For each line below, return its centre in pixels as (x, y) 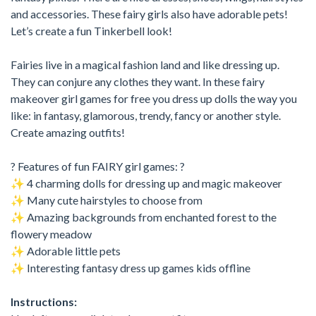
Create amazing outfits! (68, 132)
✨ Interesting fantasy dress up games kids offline (130, 267)
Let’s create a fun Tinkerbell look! (91, 30)
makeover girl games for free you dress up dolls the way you (154, 98)
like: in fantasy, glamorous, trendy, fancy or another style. (146, 115)
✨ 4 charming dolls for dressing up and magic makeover (146, 183)
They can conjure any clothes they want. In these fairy (138, 81)
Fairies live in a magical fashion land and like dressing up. (145, 64)
